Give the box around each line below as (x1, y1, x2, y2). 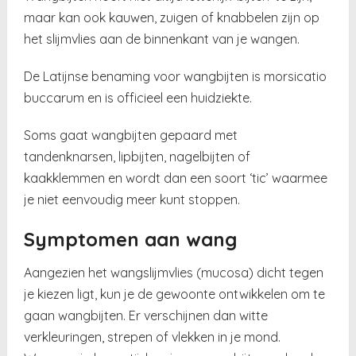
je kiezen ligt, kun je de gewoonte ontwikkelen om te (24, 285, 326, 302)
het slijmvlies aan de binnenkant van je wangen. (24, 30, 300, 47)
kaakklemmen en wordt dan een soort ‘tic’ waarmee (24, 169, 328, 186)
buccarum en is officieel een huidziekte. (24, 89, 253, 106)
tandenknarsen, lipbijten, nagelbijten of (24, 148, 251, 164)
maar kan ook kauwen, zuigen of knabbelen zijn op (24, 9, 320, 25)
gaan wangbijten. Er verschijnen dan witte (24, 307, 269, 323)
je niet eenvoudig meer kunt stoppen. (24, 191, 241, 207)
